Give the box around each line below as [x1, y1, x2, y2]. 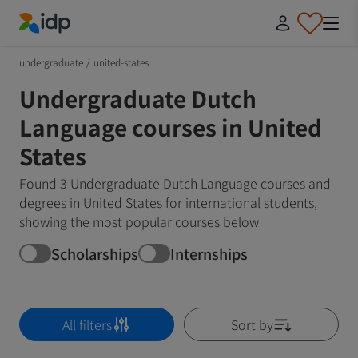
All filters [62, 315, 112, 334]
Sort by [230, 315, 273, 334]
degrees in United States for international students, [19, 193, 317, 212]
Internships [170, 242, 248, 264]
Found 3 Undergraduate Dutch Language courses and [19, 173, 331, 193]
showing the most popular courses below [19, 212, 259, 231]
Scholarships [51, 242, 138, 264]
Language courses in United [19, 111, 322, 143]
